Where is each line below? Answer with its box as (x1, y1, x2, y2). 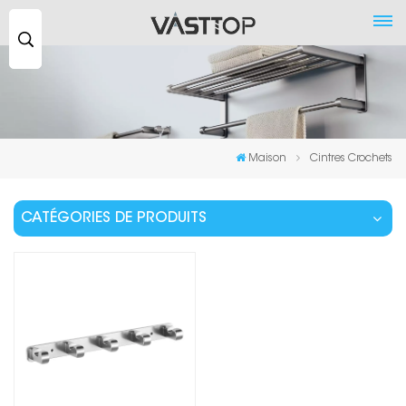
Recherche (41, 18, 108, 31)
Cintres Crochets (310, 153, 392, 165)
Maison (248, 153, 286, 165)
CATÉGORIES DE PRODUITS (21, 211, 207, 227)
